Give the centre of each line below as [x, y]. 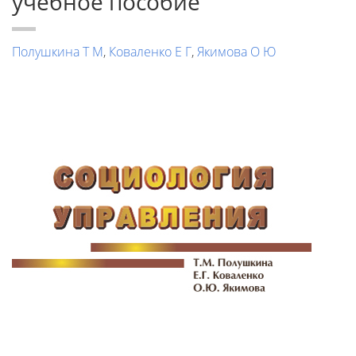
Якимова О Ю [236, 52]
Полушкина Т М [58, 52]
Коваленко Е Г [150, 52]
